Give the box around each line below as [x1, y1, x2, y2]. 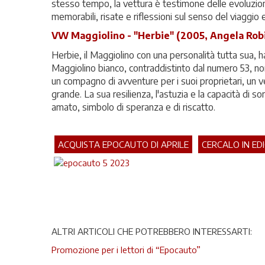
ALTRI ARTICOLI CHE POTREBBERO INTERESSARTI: [51, 225, 252, 237]
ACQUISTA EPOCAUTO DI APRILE [58, 138, 189, 150]
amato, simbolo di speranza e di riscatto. [51, 101, 215, 113]
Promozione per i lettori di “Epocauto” [51, 244, 201, 255]
